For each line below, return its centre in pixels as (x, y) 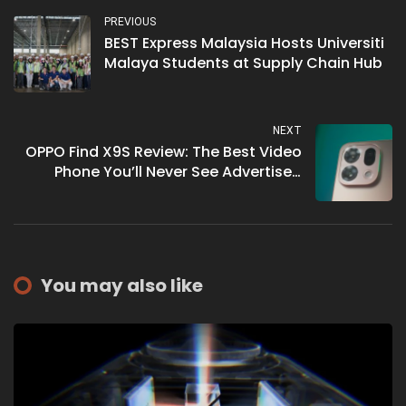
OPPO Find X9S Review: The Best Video (164, 151)
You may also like (122, 285)
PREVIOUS (130, 21)
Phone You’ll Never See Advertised (178, 171)
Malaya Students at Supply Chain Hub (243, 63)
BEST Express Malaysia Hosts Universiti (244, 43)
